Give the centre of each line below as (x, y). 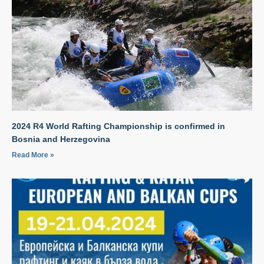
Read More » (33, 155)
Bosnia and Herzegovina (61, 139)
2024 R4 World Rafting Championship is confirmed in (118, 126)
